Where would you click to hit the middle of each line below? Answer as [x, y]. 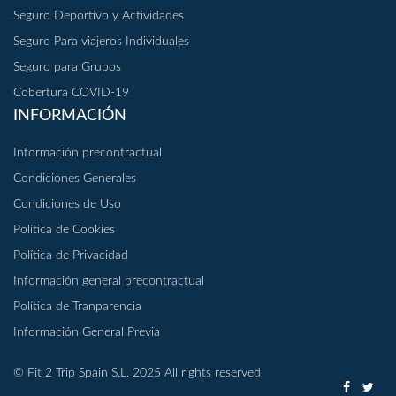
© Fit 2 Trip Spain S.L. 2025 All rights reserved [137, 373]
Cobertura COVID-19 [71, 93]
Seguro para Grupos [67, 68]
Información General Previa [87, 333]
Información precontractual [88, 153]
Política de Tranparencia [77, 307]
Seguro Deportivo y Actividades [99, 16]
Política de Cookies [64, 230]
